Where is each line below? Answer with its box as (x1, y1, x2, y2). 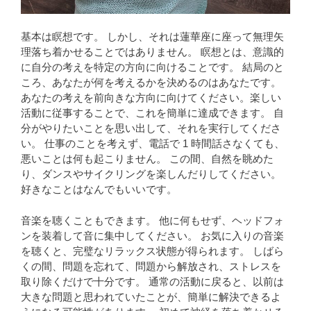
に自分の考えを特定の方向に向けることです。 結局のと (21, 61, 284, 74)
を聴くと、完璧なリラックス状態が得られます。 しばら (21, 244, 284, 257)
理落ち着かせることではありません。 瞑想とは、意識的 (21, 46, 284, 58)
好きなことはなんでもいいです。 (21, 183, 177, 196)
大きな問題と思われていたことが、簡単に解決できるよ (21, 290, 281, 303)
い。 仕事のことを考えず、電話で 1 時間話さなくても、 (21, 137, 285, 150)
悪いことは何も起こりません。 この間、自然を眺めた (21, 153, 274, 165)
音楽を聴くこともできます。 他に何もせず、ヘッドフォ (21, 214, 284, 226)
